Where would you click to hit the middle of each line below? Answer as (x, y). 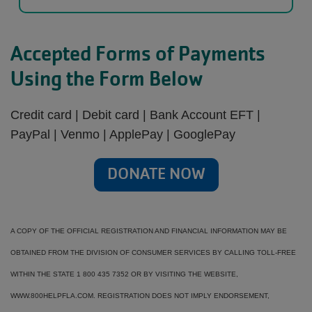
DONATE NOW (156, 174)
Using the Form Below (107, 78)
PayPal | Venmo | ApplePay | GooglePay (123, 134)
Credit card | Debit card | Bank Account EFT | (135, 115)
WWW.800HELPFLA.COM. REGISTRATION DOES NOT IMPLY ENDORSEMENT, (140, 296)
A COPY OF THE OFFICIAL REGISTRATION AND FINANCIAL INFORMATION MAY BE (149, 231)
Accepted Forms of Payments (138, 53)
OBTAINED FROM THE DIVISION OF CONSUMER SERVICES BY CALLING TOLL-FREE (153, 252)
